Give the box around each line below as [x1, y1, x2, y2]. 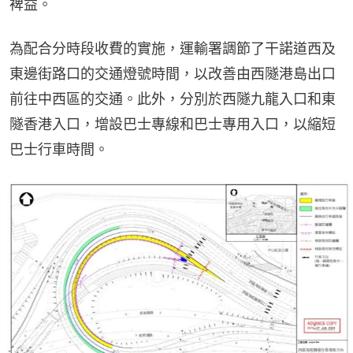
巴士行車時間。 [9, 141, 109, 158]
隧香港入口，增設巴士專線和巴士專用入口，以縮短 [9, 116, 336, 133]
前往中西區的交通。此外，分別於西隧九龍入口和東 [9, 91, 336, 108]
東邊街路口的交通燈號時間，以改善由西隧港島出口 [9, 65, 336, 83]
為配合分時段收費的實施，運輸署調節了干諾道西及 [9, 40, 336, 58]
